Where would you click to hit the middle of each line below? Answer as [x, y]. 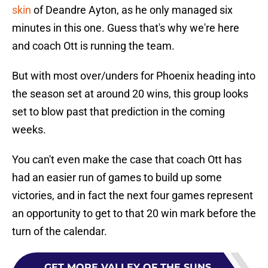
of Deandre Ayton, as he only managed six [132, 10]
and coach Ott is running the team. [93, 46]
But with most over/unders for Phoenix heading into [134, 76]
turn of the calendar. [60, 232]
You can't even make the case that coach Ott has [127, 160]
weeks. [29, 130]
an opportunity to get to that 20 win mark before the [134, 214]
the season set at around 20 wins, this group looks [130, 94]
